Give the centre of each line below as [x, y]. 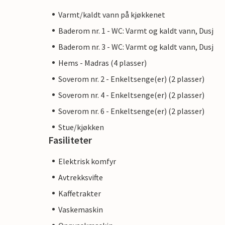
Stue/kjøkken [81, 127]
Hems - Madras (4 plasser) [102, 63]
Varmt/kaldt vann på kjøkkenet [112, 14]
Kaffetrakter [80, 193]
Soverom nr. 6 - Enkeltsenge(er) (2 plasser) [131, 111]
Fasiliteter [70, 140]
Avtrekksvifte [81, 177]
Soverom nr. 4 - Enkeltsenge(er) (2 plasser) [131, 95]
